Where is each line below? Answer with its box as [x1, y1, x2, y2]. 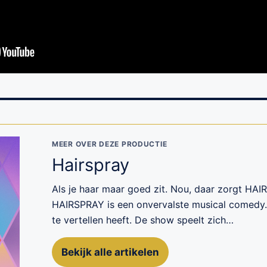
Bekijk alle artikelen [61, 246, 159, 258]
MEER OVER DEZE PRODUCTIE [52, 139, 167, 148]
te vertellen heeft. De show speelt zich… [52, 213, 234, 226]
